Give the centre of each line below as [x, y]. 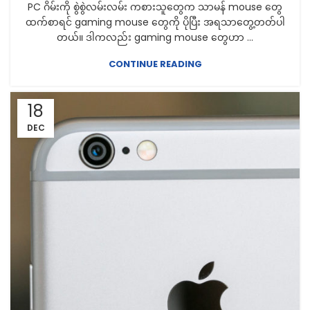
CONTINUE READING [155, 64]
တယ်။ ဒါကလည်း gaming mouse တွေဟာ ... [155, 37]
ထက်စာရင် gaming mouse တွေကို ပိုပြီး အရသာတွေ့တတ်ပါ [155, 22]
